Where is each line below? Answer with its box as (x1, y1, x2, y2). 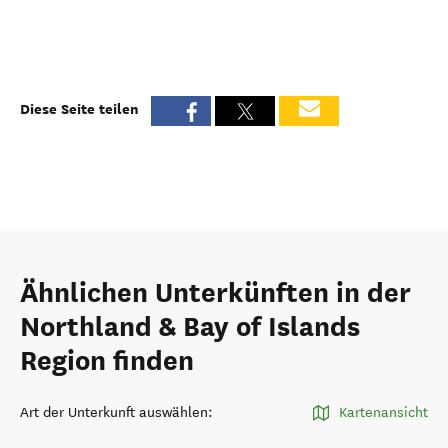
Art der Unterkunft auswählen (20, 404, 208, 421)
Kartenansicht (339, 404, 428, 421)
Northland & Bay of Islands (20, 310, 360, 344)
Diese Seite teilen (20, 98, 139, 119)
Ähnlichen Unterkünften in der (20, 276, 411, 310)
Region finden (20, 344, 194, 378)
